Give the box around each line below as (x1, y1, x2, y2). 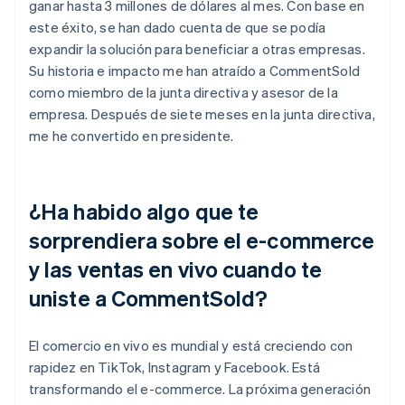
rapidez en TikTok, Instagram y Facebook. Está (29, 357, 321, 376)
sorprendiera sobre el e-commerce (29, 225, 375, 254)
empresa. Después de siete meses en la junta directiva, (29, 104, 375, 123)
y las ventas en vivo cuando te (29, 254, 323, 283)
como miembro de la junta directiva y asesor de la (29, 82, 338, 101)
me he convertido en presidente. (29, 126, 234, 145)
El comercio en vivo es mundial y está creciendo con (29, 335, 353, 354)
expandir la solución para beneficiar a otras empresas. (29, 39, 365, 58)
